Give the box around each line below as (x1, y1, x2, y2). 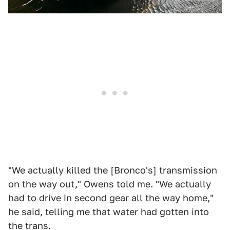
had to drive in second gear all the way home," (8, 193, 214, 203)
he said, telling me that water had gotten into (8, 206, 209, 217)
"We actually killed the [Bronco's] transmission (8, 165, 217, 176)
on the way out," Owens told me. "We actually (8, 179, 211, 189)
